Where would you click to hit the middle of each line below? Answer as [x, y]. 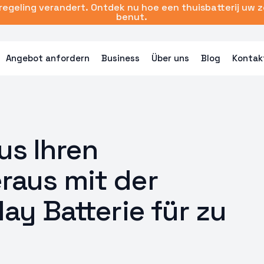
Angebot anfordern [47, 58]
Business [120, 58]
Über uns [170, 58]
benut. [132, 17]
